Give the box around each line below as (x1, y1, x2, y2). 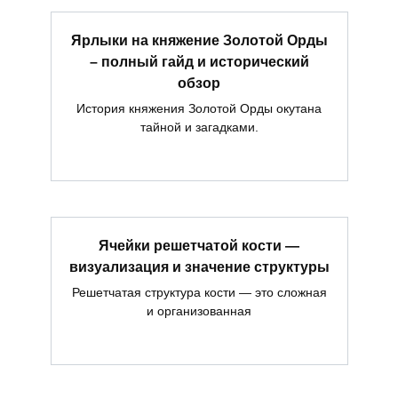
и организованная (147, 304, 251, 319)
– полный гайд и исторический (89, 53, 309, 69)
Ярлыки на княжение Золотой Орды (70, 32, 328, 48)
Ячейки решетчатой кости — (99, 238, 299, 254)
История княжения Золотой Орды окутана (76, 101, 322, 116)
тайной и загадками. (139, 120, 259, 135)
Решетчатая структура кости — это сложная (71, 285, 327, 300)
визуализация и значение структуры (68, 259, 330, 275)
